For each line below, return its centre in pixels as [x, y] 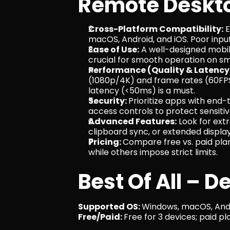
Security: [108, 101]
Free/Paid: [101, 217]
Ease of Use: [114, 50]
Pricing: [106, 142]
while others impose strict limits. [153, 152]
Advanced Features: [132, 121]
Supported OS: [110, 207]
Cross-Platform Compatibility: [156, 29]
